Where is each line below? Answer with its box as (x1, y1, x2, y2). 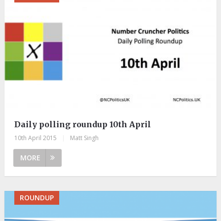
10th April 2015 (14, 134, 57, 143)
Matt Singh (70, 134, 99, 143)
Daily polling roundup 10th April (14, 119, 151, 130)
